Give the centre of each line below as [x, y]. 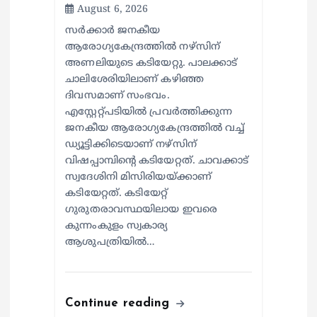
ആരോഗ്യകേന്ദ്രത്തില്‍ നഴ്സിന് [143, 47]
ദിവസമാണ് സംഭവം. [117, 96]
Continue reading [120, 304]
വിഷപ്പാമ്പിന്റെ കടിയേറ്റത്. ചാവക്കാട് [157, 161]
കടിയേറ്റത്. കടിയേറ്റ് [116, 194]
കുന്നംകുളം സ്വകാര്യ [117, 226]
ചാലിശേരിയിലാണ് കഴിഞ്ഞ [134, 80]
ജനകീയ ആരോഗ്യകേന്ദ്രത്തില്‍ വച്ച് [155, 129]
